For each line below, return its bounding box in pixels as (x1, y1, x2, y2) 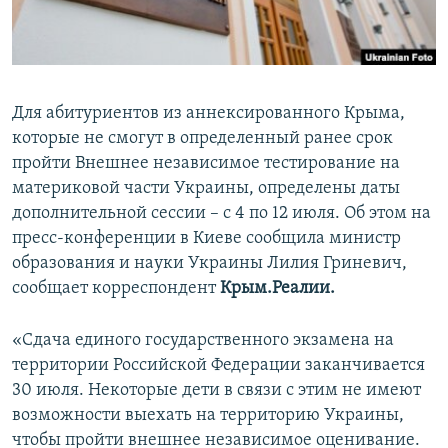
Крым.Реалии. (220, 279, 335, 299)
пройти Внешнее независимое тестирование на (12, 154, 400, 174)
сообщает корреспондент (12, 279, 220, 299)
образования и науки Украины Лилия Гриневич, (12, 254, 407, 274)
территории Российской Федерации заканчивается (12, 356, 425, 376)
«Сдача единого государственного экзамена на (12, 331, 394, 351)
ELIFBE (36, 83, 74, 98)
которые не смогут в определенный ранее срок (12, 129, 393, 149)
